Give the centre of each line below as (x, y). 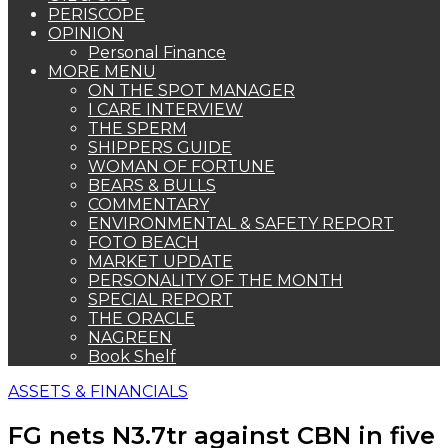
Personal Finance (157, 52)
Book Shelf (132, 356)
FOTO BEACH (143, 242)
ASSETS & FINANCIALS (98, 391)
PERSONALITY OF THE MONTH (215, 280)
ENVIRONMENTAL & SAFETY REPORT (241, 223)
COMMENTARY (148, 204)
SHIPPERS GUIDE (160, 147)
